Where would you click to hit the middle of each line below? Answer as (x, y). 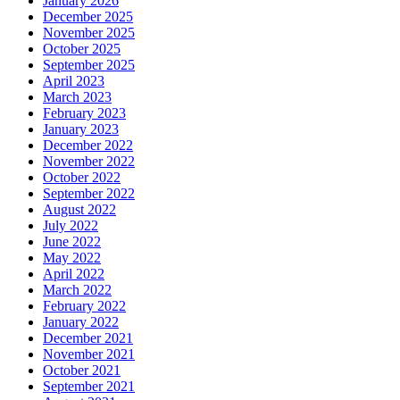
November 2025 (89, 32)
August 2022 (79, 209)
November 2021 (89, 354)
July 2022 (71, 225)
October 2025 (82, 48)
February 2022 (84, 305)
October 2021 (82, 370)
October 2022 (82, 177)
